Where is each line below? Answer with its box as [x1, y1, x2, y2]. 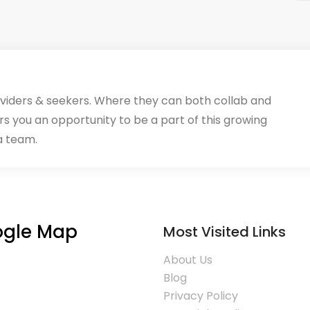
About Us [163, 252, 212, 268]
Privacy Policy [163, 288, 238, 304]
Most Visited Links [163, 222, 286, 241]
